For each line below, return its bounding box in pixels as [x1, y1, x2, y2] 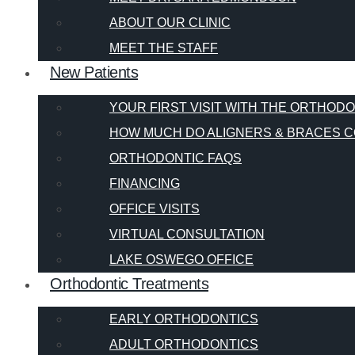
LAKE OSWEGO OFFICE [109, 253, 254, 267]
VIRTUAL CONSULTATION [109, 227, 265, 242]
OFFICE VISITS [109, 202, 200, 216]
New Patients [50, 63, 138, 82]
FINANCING [109, 177, 180, 191]
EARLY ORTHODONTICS [109, 312, 258, 326]
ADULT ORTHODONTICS [109, 338, 258, 352]
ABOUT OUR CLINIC [109, 16, 231, 30]
